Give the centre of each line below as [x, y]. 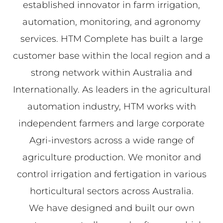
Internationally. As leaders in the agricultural [111, 90]
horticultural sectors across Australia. [111, 191]
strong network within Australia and [111, 73]
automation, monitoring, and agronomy [111, 22]
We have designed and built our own [111, 208]
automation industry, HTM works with [111, 107]
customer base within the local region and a [111, 56]
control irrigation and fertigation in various [111, 174]
